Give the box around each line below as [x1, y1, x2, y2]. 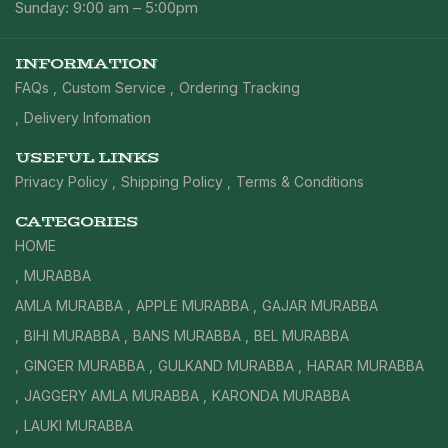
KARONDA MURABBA [212, 386, 350, 404]
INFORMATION [15, 53, 157, 73]
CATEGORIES [15, 211, 138, 231]
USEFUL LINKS [15, 147, 159, 167]
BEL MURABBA [254, 326, 349, 344]
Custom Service [62, 78, 166, 96]
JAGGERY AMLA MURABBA [24, 386, 199, 404]
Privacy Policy [15, 172, 108, 190]
